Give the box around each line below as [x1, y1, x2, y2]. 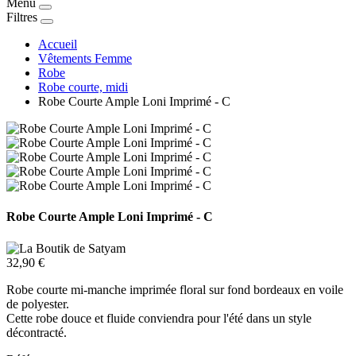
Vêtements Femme [38, 52, 132, 65]
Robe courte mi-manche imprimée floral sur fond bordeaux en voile [6, 282, 343, 296]
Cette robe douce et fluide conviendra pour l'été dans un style [6, 311, 311, 325]
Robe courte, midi [38, 80, 128, 94]
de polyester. [6, 296, 69, 311]
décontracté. [6, 325, 67, 339]
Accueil [38, 37, 77, 51]
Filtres [6, 10, 37, 24]
